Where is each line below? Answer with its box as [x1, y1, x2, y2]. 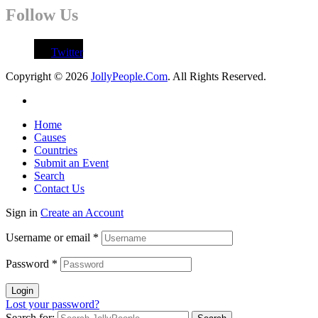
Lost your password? [6, 297, 99, 310]
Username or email [6, 231, 93, 243]
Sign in [6, 206, 38, 219]
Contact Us [34, 182, 84, 194]
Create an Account [40, 206, 124, 219]
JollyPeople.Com [91, 70, 168, 82]
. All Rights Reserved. [168, 70, 266, 82]
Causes [34, 131, 66, 143]
